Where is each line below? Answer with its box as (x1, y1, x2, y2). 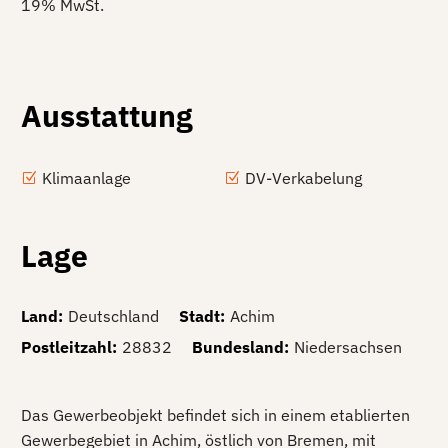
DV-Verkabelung (245, 167, 362, 188)
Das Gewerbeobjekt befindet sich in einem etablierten (21, 404, 410, 425)
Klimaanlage (42, 167, 131, 188)
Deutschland (68, 305, 159, 326)
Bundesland (192, 336, 284, 357)
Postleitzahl (21, 336, 112, 357)
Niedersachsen (294, 336, 402, 357)
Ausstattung (21, 95, 193, 135)
